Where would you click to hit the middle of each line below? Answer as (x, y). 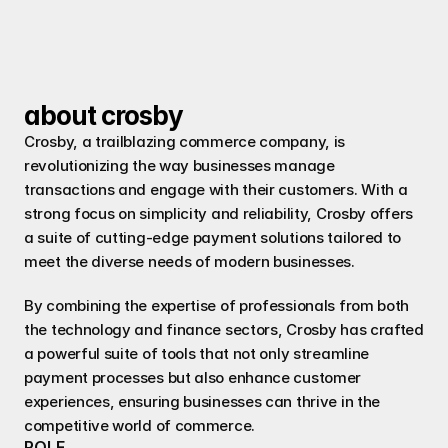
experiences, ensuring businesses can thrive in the (202, 401)
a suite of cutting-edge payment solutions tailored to (213, 237)
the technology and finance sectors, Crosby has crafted (224, 329)
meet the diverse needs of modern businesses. (189, 261)
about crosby (103, 115)
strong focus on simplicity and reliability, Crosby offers (218, 213)
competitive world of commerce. (139, 425)
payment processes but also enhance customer (193, 377)
